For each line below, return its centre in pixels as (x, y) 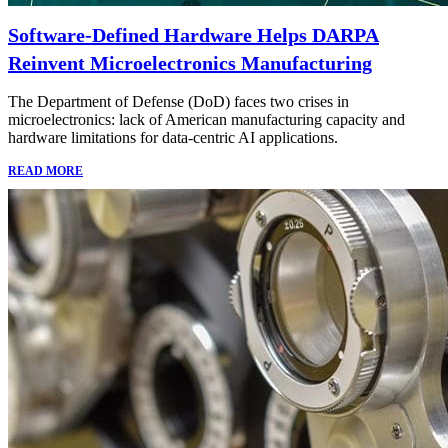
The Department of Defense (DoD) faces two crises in (178, 102)
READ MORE (45, 171)
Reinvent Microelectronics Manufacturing (190, 63)
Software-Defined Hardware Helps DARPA (193, 35)
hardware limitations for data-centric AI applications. (173, 138)
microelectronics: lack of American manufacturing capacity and (206, 120)
